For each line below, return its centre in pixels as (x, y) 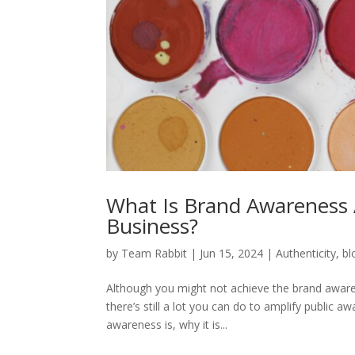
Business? (153, 226)
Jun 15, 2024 (232, 254)
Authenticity (306, 254)
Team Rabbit (155, 254)
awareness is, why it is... (167, 325)
